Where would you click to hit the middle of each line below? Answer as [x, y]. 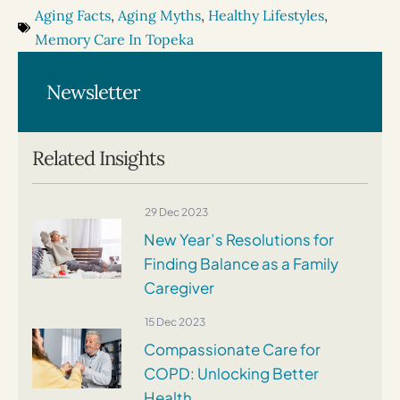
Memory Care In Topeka [114, 39]
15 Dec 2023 [175, 321]
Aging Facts [73, 15]
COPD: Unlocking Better [231, 373]
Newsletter [93, 92]
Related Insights [98, 158]
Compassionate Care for [232, 349]
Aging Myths [159, 15]
